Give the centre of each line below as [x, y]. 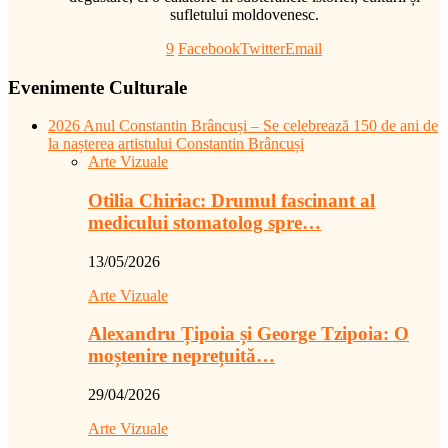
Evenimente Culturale [97, 87]
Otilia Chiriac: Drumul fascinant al [231, 200]
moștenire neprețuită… [181, 356]
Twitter [262, 48]
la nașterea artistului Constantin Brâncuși [176, 144]
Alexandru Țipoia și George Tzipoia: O [248, 334]
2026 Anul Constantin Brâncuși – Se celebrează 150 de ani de [243, 126]
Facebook [209, 48]
